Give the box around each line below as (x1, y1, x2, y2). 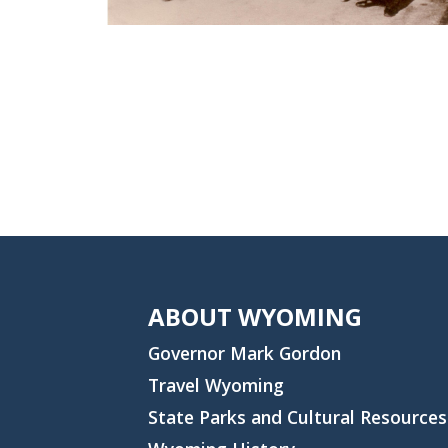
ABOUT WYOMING (147, 300, 362, 333)
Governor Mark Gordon (147, 341, 341, 365)
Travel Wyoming (147, 373, 284, 397)
